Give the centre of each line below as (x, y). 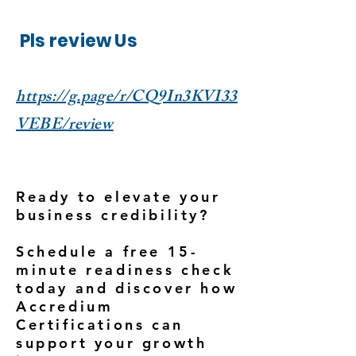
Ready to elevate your (118, 197)
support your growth (112, 343)
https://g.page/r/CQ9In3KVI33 (127, 98)
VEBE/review (65, 126)
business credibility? (113, 215)
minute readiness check (125, 270)
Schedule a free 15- (107, 252)
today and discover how (127, 288)
